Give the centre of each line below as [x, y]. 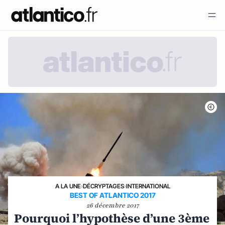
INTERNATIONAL [148, 186]
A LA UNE [68, 186]
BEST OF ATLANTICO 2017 [113, 195]
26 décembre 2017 [113, 205]
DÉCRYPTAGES [103, 186]
